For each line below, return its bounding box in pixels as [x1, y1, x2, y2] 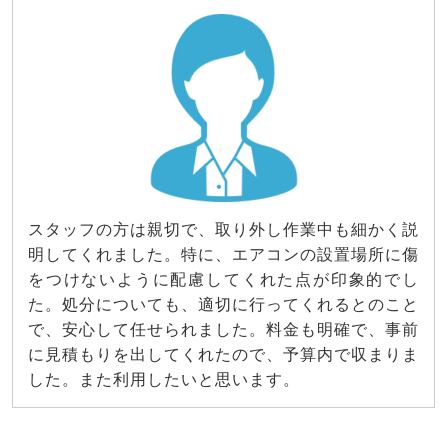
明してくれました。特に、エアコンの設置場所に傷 [28, 246, 419, 264]
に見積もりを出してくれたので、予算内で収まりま [28, 346, 419, 364]
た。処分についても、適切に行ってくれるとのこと [28, 296, 419, 314]
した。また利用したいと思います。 [28, 371, 300, 389]
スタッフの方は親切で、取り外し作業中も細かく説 [28, 221, 419, 239]
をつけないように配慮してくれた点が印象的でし [28, 271, 419, 289]
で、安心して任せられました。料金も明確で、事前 [28, 321, 419, 339]
